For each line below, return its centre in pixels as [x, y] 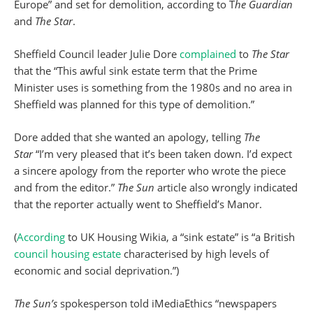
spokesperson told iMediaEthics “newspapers [168, 303]
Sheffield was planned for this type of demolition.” [134, 104]
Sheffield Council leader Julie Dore [97, 54]
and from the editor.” [66, 187]
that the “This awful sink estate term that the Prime [136, 71]
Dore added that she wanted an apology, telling [129, 137]
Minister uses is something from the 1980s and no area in [153, 87]
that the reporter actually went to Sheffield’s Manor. [138, 204]
